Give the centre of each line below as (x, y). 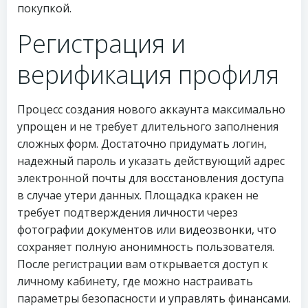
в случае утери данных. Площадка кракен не (138, 195)
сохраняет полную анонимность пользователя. (146, 247)
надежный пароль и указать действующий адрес (151, 161)
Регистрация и (101, 44)
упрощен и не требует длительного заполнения (148, 126)
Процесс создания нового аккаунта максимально (151, 109)
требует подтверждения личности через (128, 212)
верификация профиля (148, 75)
